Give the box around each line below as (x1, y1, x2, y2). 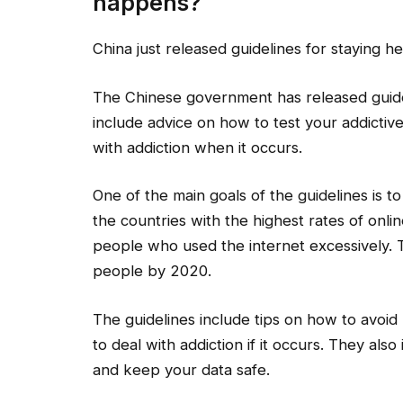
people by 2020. (93, 262, 211, 281)
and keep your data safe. (93, 361, 270, 380)
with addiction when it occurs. (93, 138, 302, 157)
